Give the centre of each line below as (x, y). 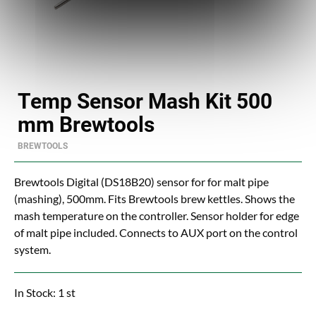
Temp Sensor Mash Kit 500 (145, 101)
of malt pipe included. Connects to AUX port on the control (156, 232)
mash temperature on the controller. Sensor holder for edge (157, 215)
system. (32, 249)
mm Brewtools (86, 124)
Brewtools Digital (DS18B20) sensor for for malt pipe (141, 182)
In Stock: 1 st (45, 292)
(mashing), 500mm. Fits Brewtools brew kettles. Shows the (154, 199)
